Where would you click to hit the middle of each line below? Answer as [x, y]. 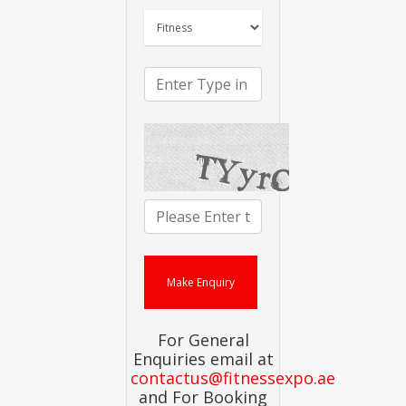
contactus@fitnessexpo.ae [233, 378]
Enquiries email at [203, 359]
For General [203, 340]
